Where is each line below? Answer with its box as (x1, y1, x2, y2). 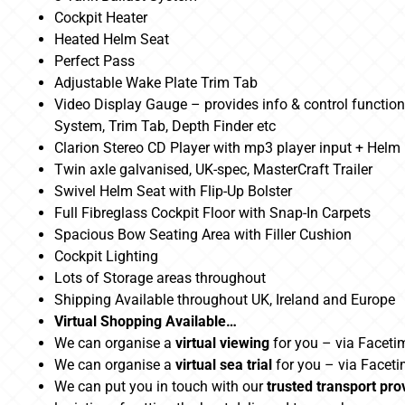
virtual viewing (175, 334, 269, 353)
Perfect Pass (54, 52, 135, 71)
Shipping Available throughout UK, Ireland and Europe (54, 291, 395, 309)
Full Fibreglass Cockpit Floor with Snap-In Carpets (54, 204, 371, 222)
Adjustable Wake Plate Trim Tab (54, 74, 258, 92)
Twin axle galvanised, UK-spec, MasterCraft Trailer (54, 161, 372, 179)
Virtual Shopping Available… (54, 313, 237, 331)
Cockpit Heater (54, 9, 147, 27)
